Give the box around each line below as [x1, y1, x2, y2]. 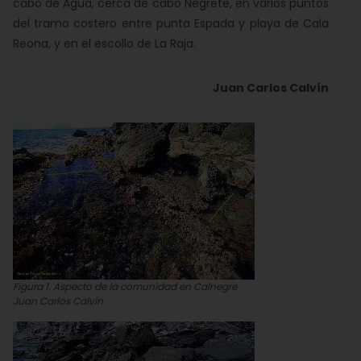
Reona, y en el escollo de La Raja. [13, 35, 196, 52]
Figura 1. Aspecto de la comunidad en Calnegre [13, 280, 237, 293]
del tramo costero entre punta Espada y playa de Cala [13, 15, 329, 31]
